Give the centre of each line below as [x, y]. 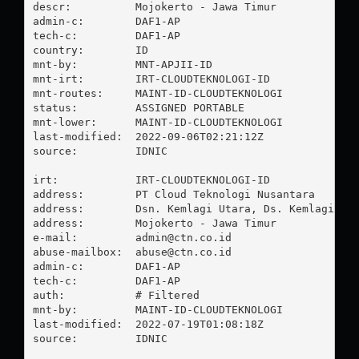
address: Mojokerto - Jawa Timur [154, 223]
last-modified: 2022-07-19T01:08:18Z [148, 324]
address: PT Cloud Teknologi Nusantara [173, 194]
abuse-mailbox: [84, 252]
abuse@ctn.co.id [183, 252]
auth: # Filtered [116, 295]
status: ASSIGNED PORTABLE [138, 107]
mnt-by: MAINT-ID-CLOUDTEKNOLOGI [157, 309]
